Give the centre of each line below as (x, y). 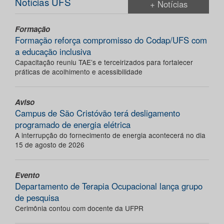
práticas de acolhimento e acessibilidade (79, 72)
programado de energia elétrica (73, 125)
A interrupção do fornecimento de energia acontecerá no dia (110, 135)
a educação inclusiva (53, 52)
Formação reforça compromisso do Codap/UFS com (111, 40)
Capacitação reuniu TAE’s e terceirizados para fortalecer (104, 62)
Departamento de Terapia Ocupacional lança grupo (109, 186)
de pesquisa (37, 198)
